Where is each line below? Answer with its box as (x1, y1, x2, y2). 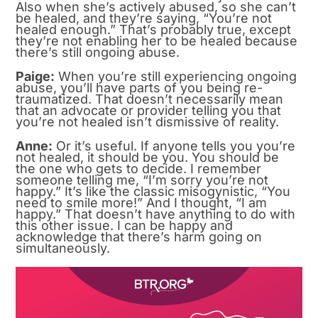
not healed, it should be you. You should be (16, 149, 280, 165)
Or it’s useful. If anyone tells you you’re (53, 138, 296, 153)
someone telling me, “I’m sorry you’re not (16, 172, 269, 187)
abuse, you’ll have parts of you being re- (16, 79, 263, 95)
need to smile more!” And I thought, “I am (16, 194, 268, 210)
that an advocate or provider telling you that (16, 102, 282, 118)
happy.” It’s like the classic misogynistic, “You (16, 183, 291, 199)
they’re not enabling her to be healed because (16, 33, 298, 48)
